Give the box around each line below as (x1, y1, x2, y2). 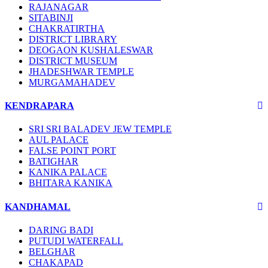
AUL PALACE (29, 135, 89, 145)
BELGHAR (29, 246, 75, 257)
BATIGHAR (29, 156, 78, 167)
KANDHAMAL (5, 201, 71, 212)
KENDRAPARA (5, 100, 74, 111)
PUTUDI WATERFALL (29, 235, 123, 246)
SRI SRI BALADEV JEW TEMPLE (29, 124, 172, 135)
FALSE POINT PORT (29, 145, 116, 156)
